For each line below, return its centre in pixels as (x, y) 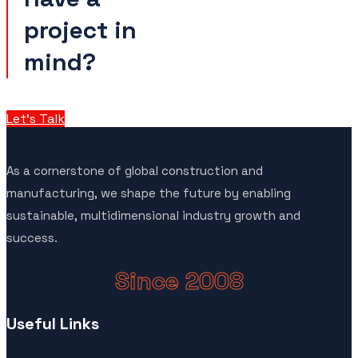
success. (32, 238)
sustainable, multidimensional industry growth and (153, 216)
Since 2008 (179, 281)
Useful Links (53, 324)
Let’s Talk (36, 119)
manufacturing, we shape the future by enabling (149, 193)
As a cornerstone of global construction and (135, 171)
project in (80, 30)
